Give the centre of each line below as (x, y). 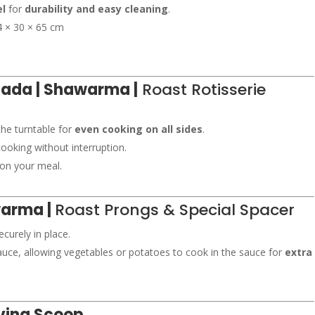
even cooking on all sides (139, 129)
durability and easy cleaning (97, 9)
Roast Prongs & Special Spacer (175, 210)
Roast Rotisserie (202, 90)
